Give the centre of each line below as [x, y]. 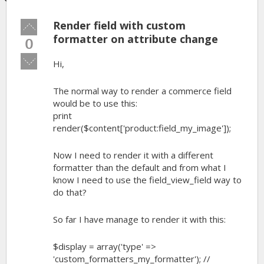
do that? [70, 192]
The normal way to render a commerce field [142, 91]
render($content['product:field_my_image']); [142, 128]
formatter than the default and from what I [140, 167]
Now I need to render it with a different [133, 155]
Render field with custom [119, 25]
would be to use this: [95, 103]
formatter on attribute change [136, 39]
